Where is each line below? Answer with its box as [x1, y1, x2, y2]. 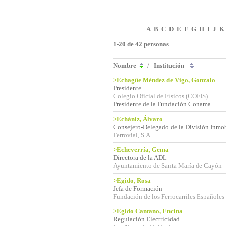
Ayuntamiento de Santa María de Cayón [113, 162, 222, 169]
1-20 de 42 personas [113, 40, 169, 48]
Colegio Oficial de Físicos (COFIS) [113, 92, 208, 100]
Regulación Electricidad [113, 215, 180, 223]
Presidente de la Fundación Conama [113, 100, 211, 108]
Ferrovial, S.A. [113, 131, 152, 139]
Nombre [113, 62, 138, 69]
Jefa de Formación [113, 185, 162, 192]
